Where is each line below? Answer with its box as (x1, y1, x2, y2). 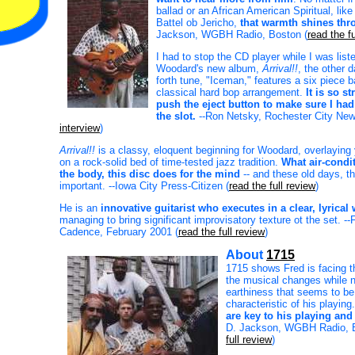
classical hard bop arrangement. (156, 86, 306, 98)
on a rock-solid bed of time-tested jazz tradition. (59, 156, 281, 168)
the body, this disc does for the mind (59, 168, 240, 180)
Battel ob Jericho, (156, 17, 240, 29)
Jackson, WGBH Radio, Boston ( (156, 29, 307, 40)
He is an (59, 202, 101, 214)
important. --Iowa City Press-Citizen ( (59, 180, 229, 192)
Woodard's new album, (156, 63, 262, 74)
